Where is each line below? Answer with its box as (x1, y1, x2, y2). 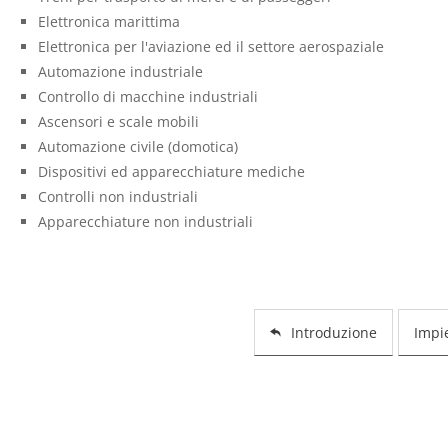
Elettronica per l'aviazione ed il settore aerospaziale (37, 36, 384, 56)
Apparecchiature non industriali (37, 211, 253, 231)
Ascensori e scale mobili (37, 111, 199, 131)
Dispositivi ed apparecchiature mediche (37, 161, 305, 181)
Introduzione (291, 322, 378, 342)
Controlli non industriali (37, 186, 198, 206)
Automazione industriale (37, 61, 203, 81)
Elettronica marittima (37, 11, 180, 31)
